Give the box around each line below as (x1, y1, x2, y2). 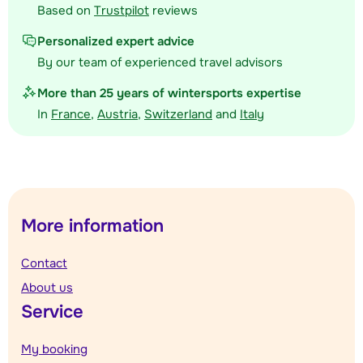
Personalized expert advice (37, 33, 194, 50)
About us (21, 280, 73, 297)
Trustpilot (94, 2, 149, 19)
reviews (149, 2, 198, 19)
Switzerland (144, 106, 212, 123)
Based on (37, 2, 94, 19)
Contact (21, 255, 67, 272)
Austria (97, 106, 138, 123)
